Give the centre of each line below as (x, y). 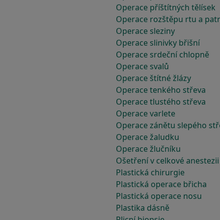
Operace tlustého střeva (161, 102)
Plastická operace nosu (159, 196)
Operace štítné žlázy (153, 78)
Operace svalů (142, 66)
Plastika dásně (143, 208)
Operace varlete (146, 113)
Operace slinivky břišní (158, 43)
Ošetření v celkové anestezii (167, 161)
